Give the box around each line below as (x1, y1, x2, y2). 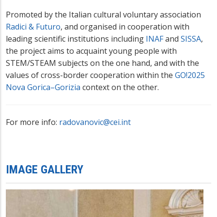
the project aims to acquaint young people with (6, 46, 177, 57)
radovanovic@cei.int (59, 117, 131, 128)
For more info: (6, 117, 59, 128)
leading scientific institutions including (6, 33, 146, 45)
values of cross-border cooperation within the (6, 70, 175, 81)
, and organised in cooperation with (61, 21, 189, 32)
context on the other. (80, 82, 159, 93)
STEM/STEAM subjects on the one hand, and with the (6, 58, 199, 69)
